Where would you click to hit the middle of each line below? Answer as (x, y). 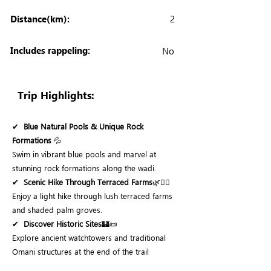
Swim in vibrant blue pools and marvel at (84, 154)
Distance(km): (40, 19)
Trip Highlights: (56, 95)
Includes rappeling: (50, 50)
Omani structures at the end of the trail (80, 251)
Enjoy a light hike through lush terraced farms (92, 196)
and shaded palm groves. (57, 210)
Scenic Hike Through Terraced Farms (88, 182)
